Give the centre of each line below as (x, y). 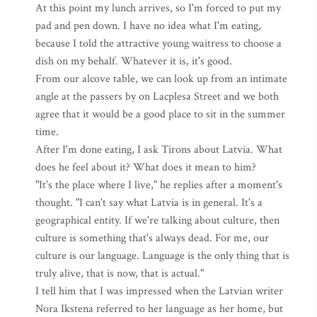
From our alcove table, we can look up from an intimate (161, 79)
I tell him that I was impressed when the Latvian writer (159, 291)
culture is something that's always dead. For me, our (152, 238)
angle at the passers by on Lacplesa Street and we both (157, 97)
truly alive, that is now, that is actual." (120, 273)
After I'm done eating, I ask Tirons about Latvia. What (159, 150)
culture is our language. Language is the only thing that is (162, 256)
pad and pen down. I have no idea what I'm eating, (148, 26)
